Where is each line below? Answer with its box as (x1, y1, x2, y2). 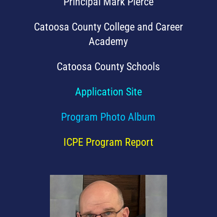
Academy (89, 35, 128, 48)
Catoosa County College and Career (33, 21, 183, 33)
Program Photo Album (61, 111, 156, 124)
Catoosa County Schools (57, 61, 160, 73)
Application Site (75, 86, 142, 98)
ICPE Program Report (63, 136, 154, 149)
